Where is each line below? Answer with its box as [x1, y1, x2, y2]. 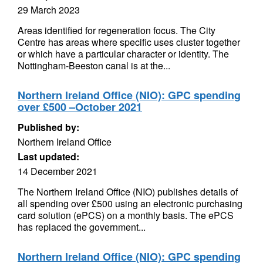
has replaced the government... [18, 220, 146, 234]
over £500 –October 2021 [18, 99, 142, 114]
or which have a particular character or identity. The [18, 47, 229, 60]
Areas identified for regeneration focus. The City [18, 23, 215, 37]
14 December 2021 [18, 164, 97, 178]
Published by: [18, 120, 79, 134]
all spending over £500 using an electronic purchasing [18, 197, 242, 210]
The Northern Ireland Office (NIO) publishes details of [18, 185, 238, 198]
